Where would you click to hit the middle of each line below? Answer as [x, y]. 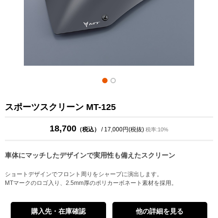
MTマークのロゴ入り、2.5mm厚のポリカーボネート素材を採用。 [91, 183]
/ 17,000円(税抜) [123, 129]
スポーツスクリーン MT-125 [60, 107]
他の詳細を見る [160, 211]
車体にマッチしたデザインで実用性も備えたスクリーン [90, 155]
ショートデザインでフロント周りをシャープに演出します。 [84, 174]
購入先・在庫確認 [58, 211]
